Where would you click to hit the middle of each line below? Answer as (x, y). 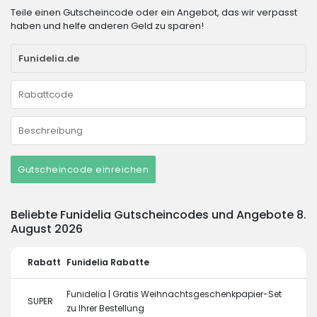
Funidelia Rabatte (108, 262)
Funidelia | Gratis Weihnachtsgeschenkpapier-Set (174, 294)
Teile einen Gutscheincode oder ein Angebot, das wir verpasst (154, 12)
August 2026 (47, 229)
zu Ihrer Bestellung (105, 308)
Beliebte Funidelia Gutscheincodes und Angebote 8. (158, 215)
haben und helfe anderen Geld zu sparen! (107, 26)
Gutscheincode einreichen (83, 169)
